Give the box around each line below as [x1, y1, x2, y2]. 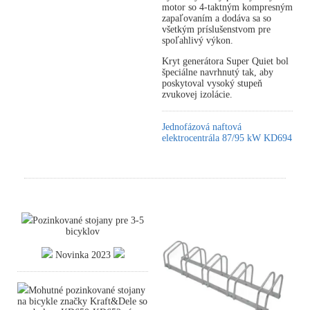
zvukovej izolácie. [162, 89, 232, 100]
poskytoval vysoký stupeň [162, 78, 262, 89]
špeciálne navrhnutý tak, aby [162, 67, 273, 77]
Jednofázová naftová [162, 122, 241, 132]
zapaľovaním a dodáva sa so [162, 13, 271, 24]
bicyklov [66, 226, 100, 237]
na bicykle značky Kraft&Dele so [17, 296, 147, 307]
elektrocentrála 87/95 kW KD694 [162, 133, 292, 143]
